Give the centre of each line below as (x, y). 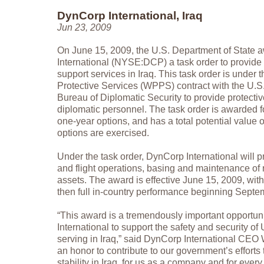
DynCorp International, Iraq (130, 16)
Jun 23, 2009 (84, 28)
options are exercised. (103, 133)
